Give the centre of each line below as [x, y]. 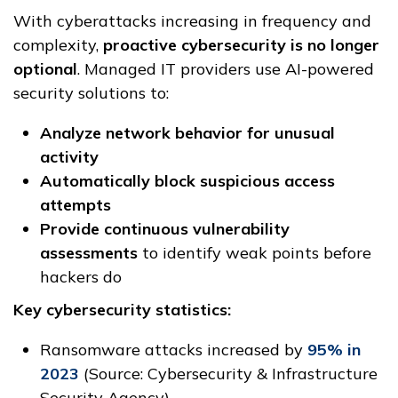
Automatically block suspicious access [187, 181]
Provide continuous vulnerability [165, 229]
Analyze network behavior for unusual [187, 133]
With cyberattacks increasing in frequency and [192, 21]
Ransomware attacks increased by [174, 350]
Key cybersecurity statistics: [122, 310]
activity [69, 157]
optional [45, 69]
